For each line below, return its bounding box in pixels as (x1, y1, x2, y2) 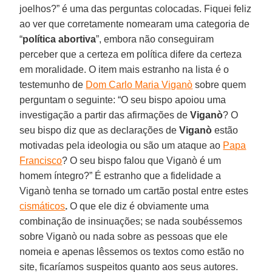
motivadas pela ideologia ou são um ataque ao (19, 140, 223, 151)
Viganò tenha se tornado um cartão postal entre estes (19, 185, 249, 196)
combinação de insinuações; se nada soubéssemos (19, 216, 243, 226)
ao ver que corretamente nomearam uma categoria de (19, 18, 250, 29)
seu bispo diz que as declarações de (19, 124, 180, 135)
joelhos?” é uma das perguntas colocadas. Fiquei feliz (19, 3, 252, 14)
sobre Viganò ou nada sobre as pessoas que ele (19, 231, 228, 242)
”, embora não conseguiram (96, 33, 214, 44)
